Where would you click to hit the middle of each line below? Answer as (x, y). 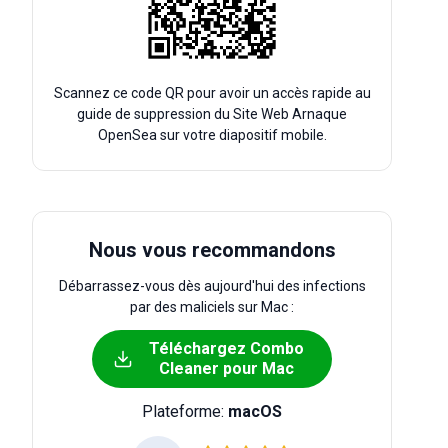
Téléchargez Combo (226, 348)
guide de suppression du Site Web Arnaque (212, 114)
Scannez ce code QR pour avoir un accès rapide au (212, 93)
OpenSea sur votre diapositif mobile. (212, 135)
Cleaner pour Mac (226, 368)
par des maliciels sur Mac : (212, 307)
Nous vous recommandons (212, 250)
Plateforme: (185, 411)
